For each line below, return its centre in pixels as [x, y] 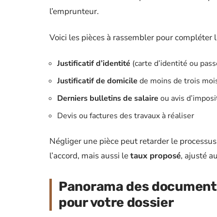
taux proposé [155, 156]
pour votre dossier [116, 202]
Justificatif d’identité [94, 63]
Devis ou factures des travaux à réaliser [126, 116]
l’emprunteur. [74, 11]
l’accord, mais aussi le [90, 156]
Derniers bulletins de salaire [108, 98]
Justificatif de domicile [97, 81]
